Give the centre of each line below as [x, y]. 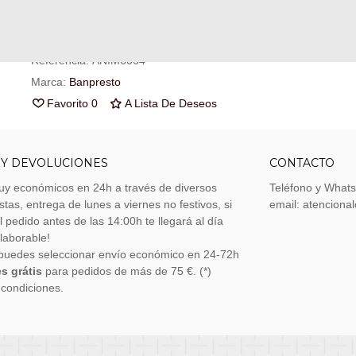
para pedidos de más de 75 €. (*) [127, 271]
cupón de [56, 14]
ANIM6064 [118, 60]
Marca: [48, 82]
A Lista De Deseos [170, 103]
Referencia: [60, 60]
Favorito [67, 103]
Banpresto [95, 82]
